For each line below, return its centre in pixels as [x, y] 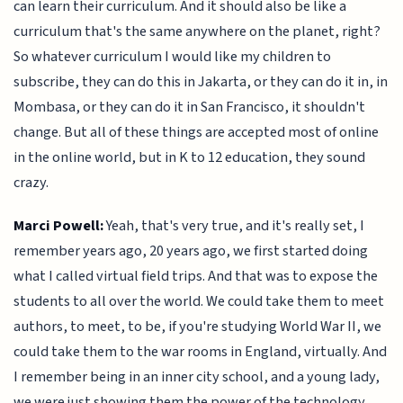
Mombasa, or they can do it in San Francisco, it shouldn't [190, 107]
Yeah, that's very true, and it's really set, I [234, 226]
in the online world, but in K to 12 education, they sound [190, 157]
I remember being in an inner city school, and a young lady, [197, 377]
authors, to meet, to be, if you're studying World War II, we [198, 327]
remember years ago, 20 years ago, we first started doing [191, 251]
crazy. [31, 182]
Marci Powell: [59, 226]
